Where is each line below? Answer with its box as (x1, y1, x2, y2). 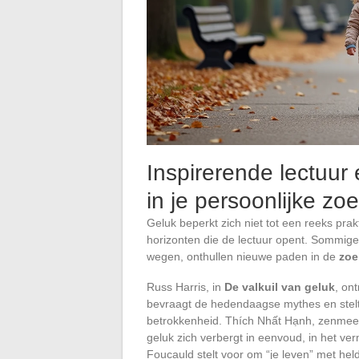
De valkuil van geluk (224, 280, 335, 293)
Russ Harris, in (147, 280, 224, 293)
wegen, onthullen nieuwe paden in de (147, 249, 339, 263)
